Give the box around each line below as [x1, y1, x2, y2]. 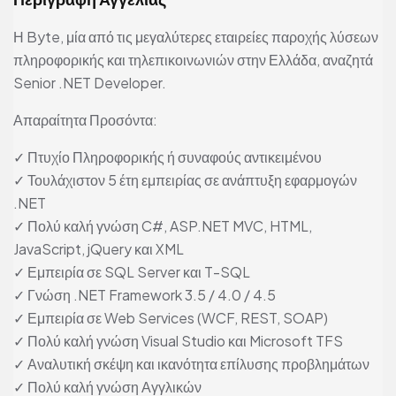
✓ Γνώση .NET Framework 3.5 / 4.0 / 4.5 [13, 286, 276, 305]
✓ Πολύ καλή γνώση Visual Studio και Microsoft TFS [13, 331, 343, 351]
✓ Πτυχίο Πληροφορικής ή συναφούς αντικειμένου [13, 148, 322, 167]
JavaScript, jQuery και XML [13, 240, 184, 259]
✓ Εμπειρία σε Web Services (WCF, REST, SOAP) [13, 308, 328, 328]
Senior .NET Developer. [13, 73, 166, 93]
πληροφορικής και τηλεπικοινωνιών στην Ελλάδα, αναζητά [13, 50, 373, 70]
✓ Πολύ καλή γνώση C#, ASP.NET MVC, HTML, [13, 217, 312, 236]
